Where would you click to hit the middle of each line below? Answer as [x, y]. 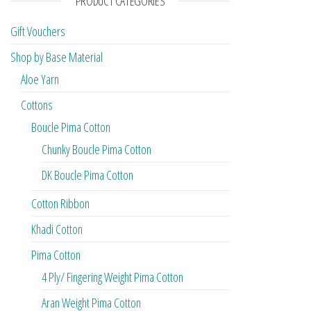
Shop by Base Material [57, 57]
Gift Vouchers [38, 32]
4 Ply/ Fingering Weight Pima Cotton [112, 277]
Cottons [37, 105]
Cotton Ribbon [60, 204]
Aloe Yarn [40, 79]
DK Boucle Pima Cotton [87, 175]
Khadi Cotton [57, 229]
